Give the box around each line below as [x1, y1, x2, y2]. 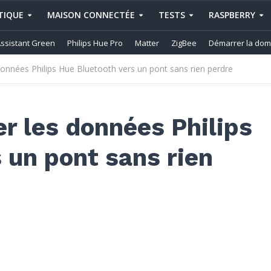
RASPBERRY [208, 9, 255, 21]
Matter [135, 38, 159, 48]
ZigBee [171, 38, 197, 48]
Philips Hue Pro [67, 38, 123, 48]
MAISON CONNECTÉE [47, 9, 135, 21]
